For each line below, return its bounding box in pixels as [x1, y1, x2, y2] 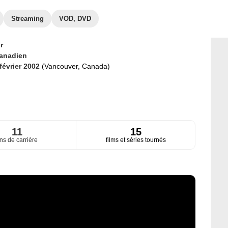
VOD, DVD [59, 15, 91, 22]
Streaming [11, 15, 44, 22]
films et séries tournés [105, 136, 166, 144]
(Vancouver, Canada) [41, 62, 110, 70]
